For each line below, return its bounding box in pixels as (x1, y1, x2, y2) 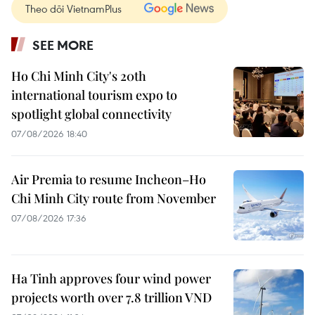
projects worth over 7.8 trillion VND (11, 289, 212, 306)
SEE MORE (32, 37, 94, 53)
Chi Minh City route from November (11, 190, 216, 207)
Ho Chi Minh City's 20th (11, 67, 146, 84)
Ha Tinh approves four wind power (11, 270, 211, 287)
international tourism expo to (11, 86, 177, 103)
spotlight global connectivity (11, 105, 172, 122)
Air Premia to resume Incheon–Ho (11, 171, 206, 188)
